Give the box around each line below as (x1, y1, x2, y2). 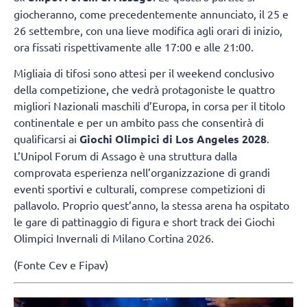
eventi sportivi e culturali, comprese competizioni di (14, 182, 265, 196)
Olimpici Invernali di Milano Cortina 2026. (14, 231, 214, 245)
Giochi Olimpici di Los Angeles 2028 (79, 132, 267, 147)
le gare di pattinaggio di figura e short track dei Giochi (14, 214, 275, 229)
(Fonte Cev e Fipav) (14, 257, 108, 271)
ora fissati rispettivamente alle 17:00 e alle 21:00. (14, 39, 254, 53)
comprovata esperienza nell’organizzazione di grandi (14, 165, 270, 180)
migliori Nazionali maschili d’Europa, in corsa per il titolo (14, 99, 285, 113)
